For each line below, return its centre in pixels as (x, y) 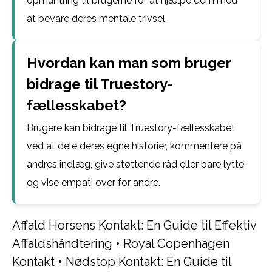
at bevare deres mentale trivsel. (97, 19)
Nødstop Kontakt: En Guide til (148, 262)
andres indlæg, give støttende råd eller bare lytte (135, 164)
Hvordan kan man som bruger (129, 63)
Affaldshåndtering (62, 243)
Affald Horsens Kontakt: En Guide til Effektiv (134, 225)
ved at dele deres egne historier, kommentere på (134, 146)
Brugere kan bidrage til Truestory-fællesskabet (131, 128)
